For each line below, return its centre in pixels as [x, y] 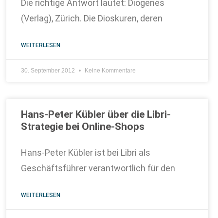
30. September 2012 [49, 71]
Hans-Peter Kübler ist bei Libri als [86, 153]
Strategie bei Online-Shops [83, 127]
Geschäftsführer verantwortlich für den [98, 168]
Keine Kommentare [110, 71]
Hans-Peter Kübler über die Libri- [96, 114]
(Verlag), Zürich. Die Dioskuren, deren [92, 18]
